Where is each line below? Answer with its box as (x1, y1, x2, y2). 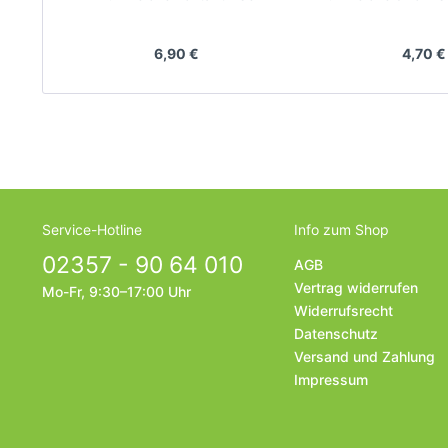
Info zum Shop (294, 221, 389, 238)
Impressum (294, 371, 368, 388)
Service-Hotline (42, 221, 142, 238)
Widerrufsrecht (294, 302, 393, 319)
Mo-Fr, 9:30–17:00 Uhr (42, 283, 191, 300)
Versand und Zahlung (294, 348, 435, 365)
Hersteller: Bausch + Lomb (89, 34, 264, 51)
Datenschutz (294, 325, 378, 342)
